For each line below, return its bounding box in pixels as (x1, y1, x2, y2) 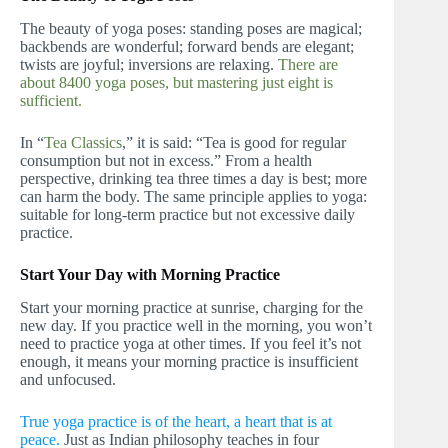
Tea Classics (44, 133, 122, 151)
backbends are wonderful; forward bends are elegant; (20, 37, 354, 55)
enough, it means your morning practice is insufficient (20, 352, 358, 370)
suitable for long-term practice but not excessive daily (20, 205, 355, 223)
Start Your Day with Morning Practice (20, 265, 280, 283)
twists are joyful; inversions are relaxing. (20, 55, 278, 73)
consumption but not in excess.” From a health (20, 151, 312, 169)
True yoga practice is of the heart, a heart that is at (20, 412, 332, 430)
